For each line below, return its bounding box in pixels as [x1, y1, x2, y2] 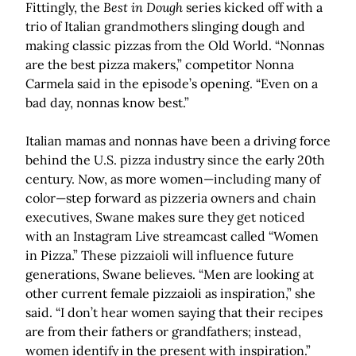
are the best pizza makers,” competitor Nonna [25, 56, 294, 73]
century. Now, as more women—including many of [25, 171, 320, 188]
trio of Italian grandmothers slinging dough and [25, 18, 305, 35]
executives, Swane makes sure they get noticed [25, 209, 305, 226]
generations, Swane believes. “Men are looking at [25, 266, 314, 283]
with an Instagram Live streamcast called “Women [25, 228, 319, 245]
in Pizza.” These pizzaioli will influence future [25, 247, 294, 264]
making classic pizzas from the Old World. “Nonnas [25, 37, 324, 54]
